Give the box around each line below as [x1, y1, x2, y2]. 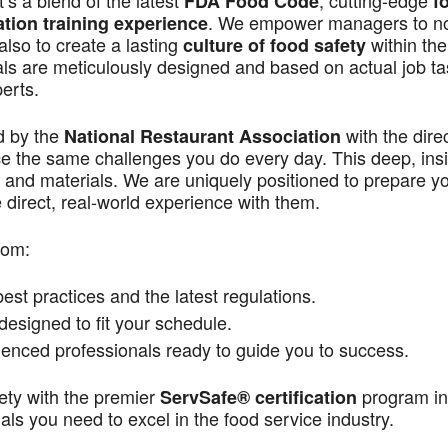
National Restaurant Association [64, 123, 341, 149]
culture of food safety [183, 32, 366, 58]
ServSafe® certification [160, 384, 357, 410]
